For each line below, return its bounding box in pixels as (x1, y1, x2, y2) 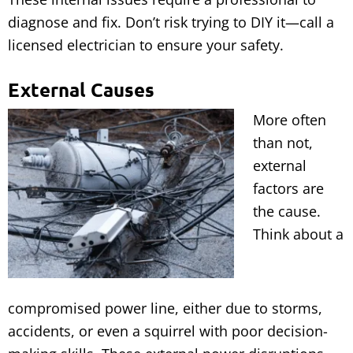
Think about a (253, 225, 344, 243)
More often (253, 110, 326, 129)
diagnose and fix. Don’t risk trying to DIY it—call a (8, 13, 334, 32)
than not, (253, 133, 313, 152)
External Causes (8, 77, 154, 102)
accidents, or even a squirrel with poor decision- (8, 321, 328, 341)
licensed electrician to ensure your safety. (8, 35, 284, 54)
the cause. (253, 202, 321, 221)
